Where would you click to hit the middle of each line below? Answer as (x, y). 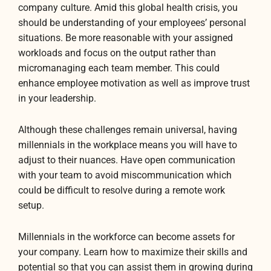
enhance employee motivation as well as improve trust (134, 83)
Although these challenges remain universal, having (128, 130)
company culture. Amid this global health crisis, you (128, 8)
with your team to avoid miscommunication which (125, 175)
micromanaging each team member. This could (119, 68)
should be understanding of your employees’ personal (132, 23)
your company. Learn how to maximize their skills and (133, 253)
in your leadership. (57, 98)
